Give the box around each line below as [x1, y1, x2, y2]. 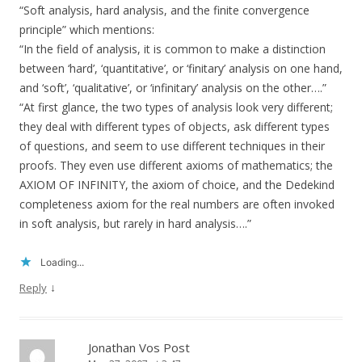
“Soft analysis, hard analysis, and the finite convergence [19, 2, 309, 19]
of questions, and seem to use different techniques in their [19, 138, 325, 154]
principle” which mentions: [19, 22, 154, 38]
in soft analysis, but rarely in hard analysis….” [19, 216, 251, 232]
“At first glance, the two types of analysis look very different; [19, 99, 333, 116]
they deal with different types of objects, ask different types [19, 119, 330, 135]
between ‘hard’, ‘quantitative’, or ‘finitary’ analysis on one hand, [19, 61, 343, 77]
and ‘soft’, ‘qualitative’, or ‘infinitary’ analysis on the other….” [19, 80, 326, 96]
